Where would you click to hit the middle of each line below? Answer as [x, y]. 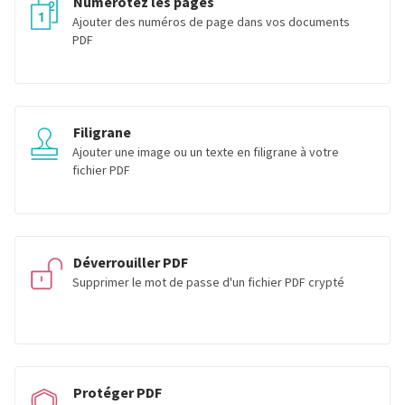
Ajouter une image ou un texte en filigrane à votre [206, 152]
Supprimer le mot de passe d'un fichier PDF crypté [208, 282]
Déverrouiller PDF [131, 262]
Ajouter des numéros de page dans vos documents [211, 22]
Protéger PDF [118, 392]
